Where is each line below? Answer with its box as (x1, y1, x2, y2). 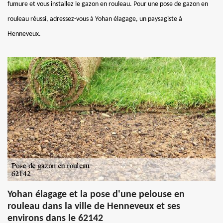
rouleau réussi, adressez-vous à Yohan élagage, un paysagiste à (7, 15, 182, 23)
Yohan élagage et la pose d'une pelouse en (7, 189, 185, 200)
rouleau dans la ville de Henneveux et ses (7, 201, 180, 212)
